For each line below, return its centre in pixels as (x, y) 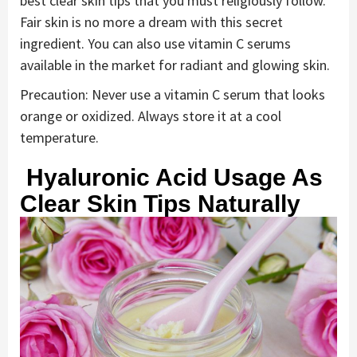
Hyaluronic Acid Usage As (171, 177)
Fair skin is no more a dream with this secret (151, 22)
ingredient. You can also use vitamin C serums (155, 43)
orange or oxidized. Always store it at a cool (151, 116)
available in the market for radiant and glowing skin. (175, 65)
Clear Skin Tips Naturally (160, 203)
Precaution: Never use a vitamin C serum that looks (173, 94)
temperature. (59, 137)
